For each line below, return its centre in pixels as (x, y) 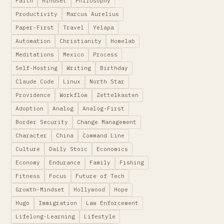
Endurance (65, 162)
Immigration (58, 203)
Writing (79, 68)
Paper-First (35, 27)
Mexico (73, 54)
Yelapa (103, 27)
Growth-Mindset (40, 189)
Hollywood (89, 189)
